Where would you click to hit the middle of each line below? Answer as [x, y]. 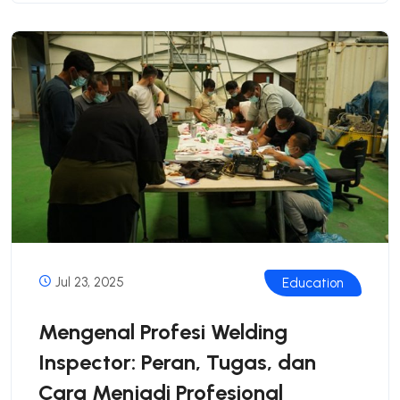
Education [313, 283]
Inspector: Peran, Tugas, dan [177, 362]
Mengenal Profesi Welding [163, 332]
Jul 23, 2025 [88, 283]
